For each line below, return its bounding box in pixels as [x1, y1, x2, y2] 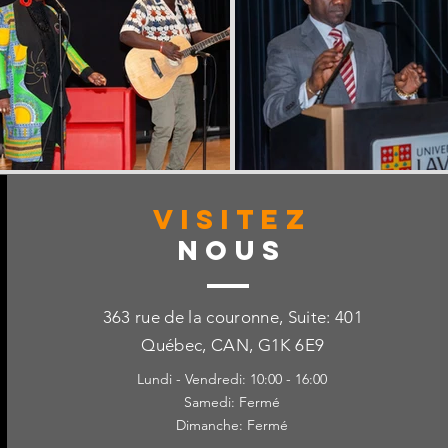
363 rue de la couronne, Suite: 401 [102, 307, 364, 327]
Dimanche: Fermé [176, 416, 289, 434]
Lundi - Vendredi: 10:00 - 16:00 [137, 370, 328, 388]
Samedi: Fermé [184, 393, 281, 411]
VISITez [153, 202, 312, 236]
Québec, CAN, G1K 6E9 [141, 335, 325, 355]
